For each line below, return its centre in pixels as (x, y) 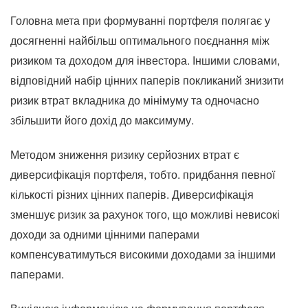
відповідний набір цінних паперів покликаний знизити (147, 80)
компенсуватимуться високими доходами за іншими (143, 254)
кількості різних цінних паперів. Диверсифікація (132, 194)
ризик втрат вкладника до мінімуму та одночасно (135, 100)
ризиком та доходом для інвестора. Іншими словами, (145, 60)
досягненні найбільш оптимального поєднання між (140, 40)
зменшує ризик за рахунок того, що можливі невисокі (145, 214)
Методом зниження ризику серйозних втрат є (125, 154)
